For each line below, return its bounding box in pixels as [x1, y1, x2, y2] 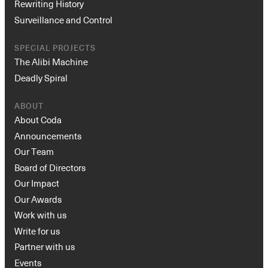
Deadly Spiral [14, 71, 68, 84]
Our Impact [14, 176, 59, 190]
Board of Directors [14, 160, 86, 174]
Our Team [14, 145, 54, 159]
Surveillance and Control [14, 13, 112, 26]
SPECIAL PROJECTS [14, 44, 96, 53]
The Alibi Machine [14, 55, 88, 69]
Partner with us [14, 240, 75, 254]
